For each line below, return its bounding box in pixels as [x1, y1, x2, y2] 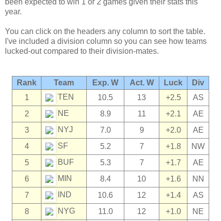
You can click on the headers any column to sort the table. [5, 27, 205, 36]
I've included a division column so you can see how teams [5, 37, 207, 45]
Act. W [129, 78, 154, 87]
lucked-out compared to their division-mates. [5, 46, 159, 55]
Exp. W [92, 78, 118, 87]
